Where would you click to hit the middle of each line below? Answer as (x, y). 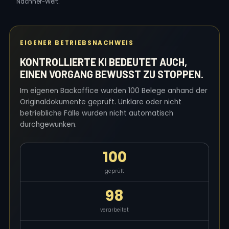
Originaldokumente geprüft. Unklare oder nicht (101, 102)
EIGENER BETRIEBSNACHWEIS (77, 43)
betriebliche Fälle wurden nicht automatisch (97, 113)
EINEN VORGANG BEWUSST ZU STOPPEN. (112, 74)
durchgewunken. (48, 124)
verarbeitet (114, 210)
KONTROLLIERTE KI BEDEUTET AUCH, (104, 62)
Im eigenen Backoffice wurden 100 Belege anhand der (114, 91)
